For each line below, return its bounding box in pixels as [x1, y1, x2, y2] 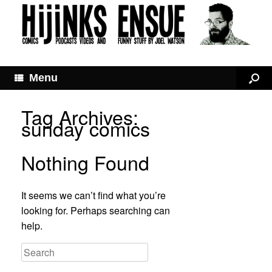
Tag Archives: [21, 103, 138, 131]
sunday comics [21, 114, 150, 143]
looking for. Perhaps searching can [21, 203, 170, 218]
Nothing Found [21, 148, 149, 177]
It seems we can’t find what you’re [21, 188, 166, 203]
